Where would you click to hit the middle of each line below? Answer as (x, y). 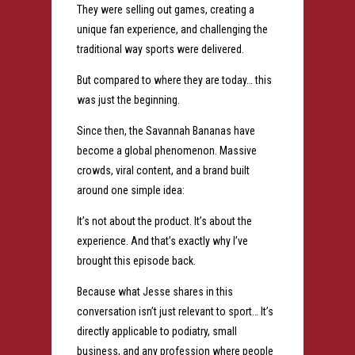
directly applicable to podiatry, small (157, 332)
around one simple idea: (130, 191)
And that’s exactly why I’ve (189, 241)
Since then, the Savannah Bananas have (166, 131)
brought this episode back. (136, 261)
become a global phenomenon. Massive (166, 151)
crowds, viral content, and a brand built (163, 171)
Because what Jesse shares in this (155, 292)
